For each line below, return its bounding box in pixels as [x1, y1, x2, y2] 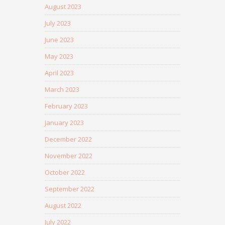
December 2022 [45, 135, 92, 144]
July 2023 [45, 19, 71, 28]
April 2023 [45, 68, 74, 77]
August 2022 [45, 201, 81, 210]
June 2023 [45, 35, 74, 44]
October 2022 [45, 168, 85, 177]
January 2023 [45, 118, 84, 127]
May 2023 [45, 52, 73, 61]
